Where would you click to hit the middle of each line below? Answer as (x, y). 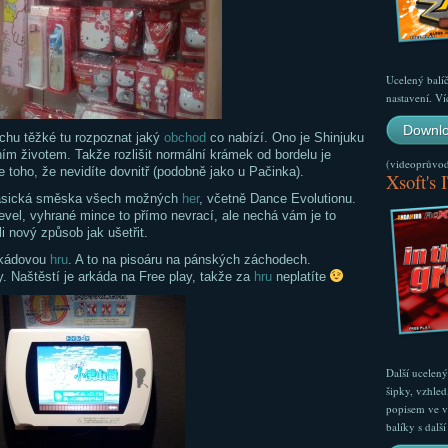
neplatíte (300, 276)
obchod (184, 137)
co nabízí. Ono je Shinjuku (284, 137)
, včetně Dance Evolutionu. (277, 198)
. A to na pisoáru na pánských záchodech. (189, 259)
